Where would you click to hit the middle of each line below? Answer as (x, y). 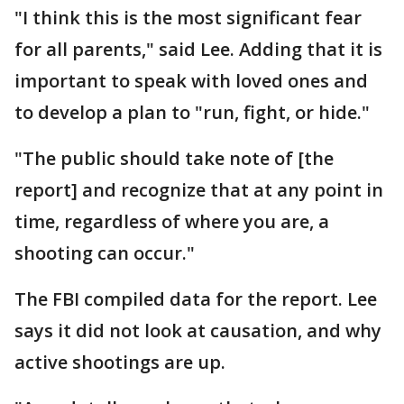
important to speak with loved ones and (191, 81)
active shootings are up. (122, 362)
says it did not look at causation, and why (198, 331)
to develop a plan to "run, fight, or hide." (194, 112)
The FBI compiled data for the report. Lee (196, 299)
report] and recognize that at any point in (199, 190)
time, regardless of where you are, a (172, 221)
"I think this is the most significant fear (188, 18)
